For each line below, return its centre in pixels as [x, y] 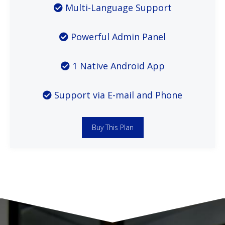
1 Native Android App [118, 66]
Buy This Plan [113, 127]
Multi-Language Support [118, 8]
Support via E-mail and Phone [118, 95]
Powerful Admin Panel [118, 37]
